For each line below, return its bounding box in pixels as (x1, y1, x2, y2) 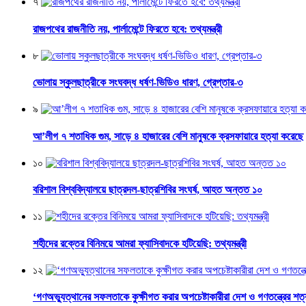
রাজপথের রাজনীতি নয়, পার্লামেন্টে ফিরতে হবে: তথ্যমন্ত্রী (33, 23, 222, 35)
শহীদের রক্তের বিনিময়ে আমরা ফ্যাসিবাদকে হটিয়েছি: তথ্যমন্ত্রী (33, 237, 247, 249)
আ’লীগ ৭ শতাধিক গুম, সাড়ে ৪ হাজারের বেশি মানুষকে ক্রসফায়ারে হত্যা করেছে (33, 130, 303, 142)
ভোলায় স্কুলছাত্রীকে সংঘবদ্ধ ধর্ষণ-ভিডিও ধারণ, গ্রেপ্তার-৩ (33, 76, 242, 89)
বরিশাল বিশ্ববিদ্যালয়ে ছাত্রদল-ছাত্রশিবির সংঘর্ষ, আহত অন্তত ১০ (33, 184, 262, 196)
